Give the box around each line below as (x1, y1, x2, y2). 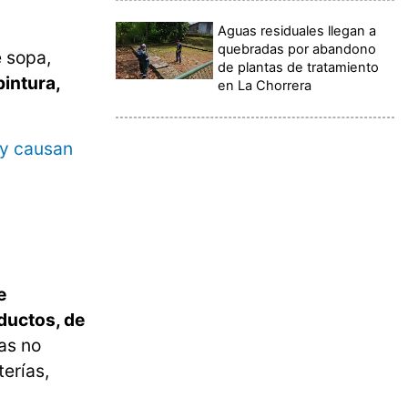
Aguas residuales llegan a (218, 22, 377, 39)
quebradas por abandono (218, 40, 377, 57)
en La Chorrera (218, 76, 312, 94)
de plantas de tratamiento (218, 58, 380, 76)
